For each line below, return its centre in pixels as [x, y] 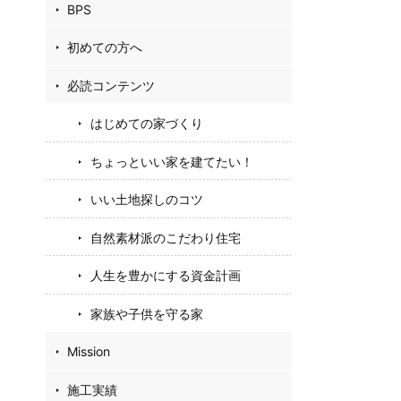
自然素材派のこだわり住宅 [166, 237]
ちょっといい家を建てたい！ [172, 161]
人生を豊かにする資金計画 [166, 276]
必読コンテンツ [111, 85]
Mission [89, 352]
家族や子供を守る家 [147, 313]
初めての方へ [105, 47]
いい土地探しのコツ [147, 200]
